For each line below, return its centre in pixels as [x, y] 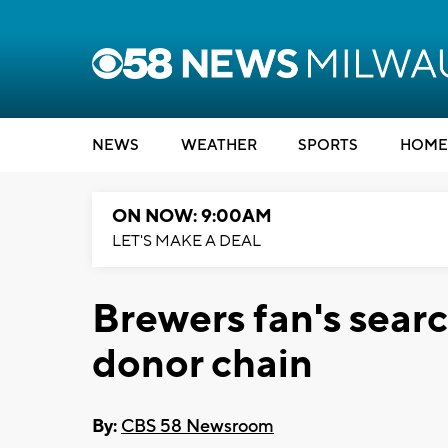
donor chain [202, 364]
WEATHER [218, 145]
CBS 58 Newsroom [197, 426]
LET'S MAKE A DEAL [186, 241]
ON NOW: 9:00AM [192, 216]
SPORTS [328, 145]
